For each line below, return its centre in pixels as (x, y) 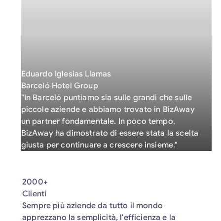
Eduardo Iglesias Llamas (66, 74)
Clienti (35, 194)
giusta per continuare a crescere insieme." (99, 145)
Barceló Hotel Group (59, 86)
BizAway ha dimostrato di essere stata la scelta (110, 133)
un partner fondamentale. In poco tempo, (98, 121)
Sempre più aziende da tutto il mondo (92, 205)
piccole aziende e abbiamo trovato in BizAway (108, 110)
